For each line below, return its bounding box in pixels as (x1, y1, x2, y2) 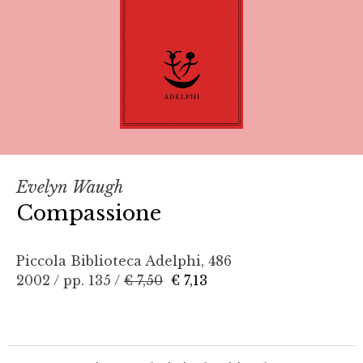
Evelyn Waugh (16, 177, 123, 197)
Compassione (16, 199, 161, 226)
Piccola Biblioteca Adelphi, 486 (16, 252, 232, 269)
